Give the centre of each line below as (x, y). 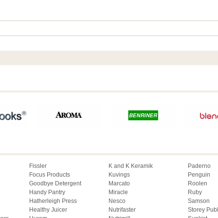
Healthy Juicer (48, 210)
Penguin (199, 175)
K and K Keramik (131, 166)
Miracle (118, 192)
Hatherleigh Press (53, 201)
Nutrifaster (122, 210)
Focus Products (50, 175)
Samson (199, 201)
